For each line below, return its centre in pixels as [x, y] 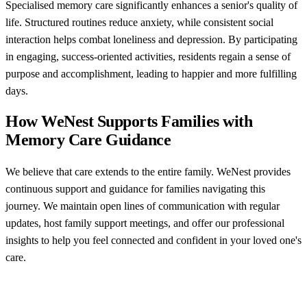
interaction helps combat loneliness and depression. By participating [151, 39]
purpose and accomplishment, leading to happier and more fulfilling [151, 73]
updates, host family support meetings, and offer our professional [145, 223]
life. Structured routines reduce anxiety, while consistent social [139, 22]
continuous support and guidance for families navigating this [135, 189]
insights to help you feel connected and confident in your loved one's [153, 241]
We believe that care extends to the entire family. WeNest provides [148, 172]
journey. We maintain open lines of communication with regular [143, 206]
